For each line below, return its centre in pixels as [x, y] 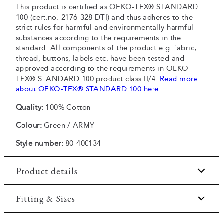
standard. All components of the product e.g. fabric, [106, 48]
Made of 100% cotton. [66, 197]
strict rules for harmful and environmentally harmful [105, 27]
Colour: [29, 125]
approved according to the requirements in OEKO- [104, 68]
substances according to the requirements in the [99, 38]
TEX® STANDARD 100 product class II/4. [88, 79]
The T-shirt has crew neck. [72, 211]
